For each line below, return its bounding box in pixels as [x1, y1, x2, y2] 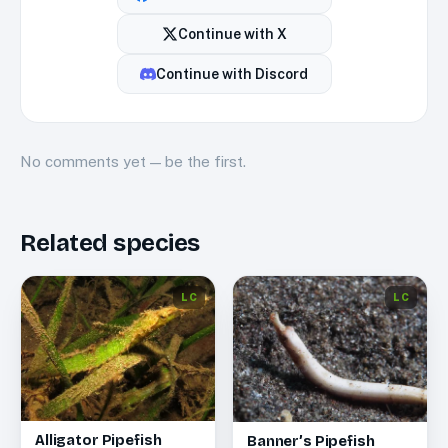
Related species [20, 229, 200, 258]
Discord [255, 66, 308, 83]
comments [45, 153, 119, 171]
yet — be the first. [119, 153, 246, 171]
